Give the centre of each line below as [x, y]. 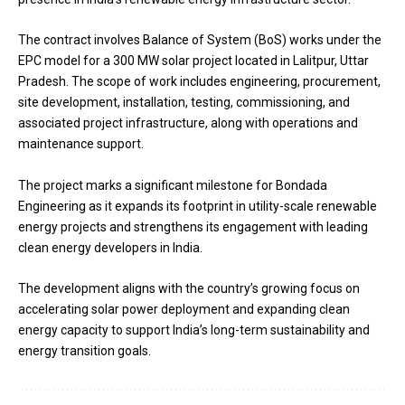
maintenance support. [81, 144]
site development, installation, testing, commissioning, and [184, 103]
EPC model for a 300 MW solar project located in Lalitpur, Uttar [193, 61]
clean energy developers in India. [110, 247]
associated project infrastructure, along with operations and [188, 123]
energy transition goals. [85, 351]
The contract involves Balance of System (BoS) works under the [200, 40]
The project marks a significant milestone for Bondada [173, 185]
